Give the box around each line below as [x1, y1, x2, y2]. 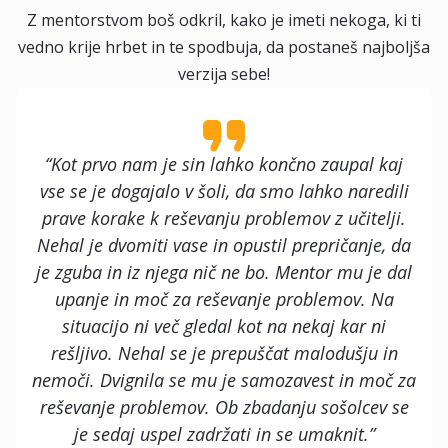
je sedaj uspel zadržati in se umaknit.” [73, 422, 375, 446]
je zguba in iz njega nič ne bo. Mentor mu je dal [36, 260, 412, 284]
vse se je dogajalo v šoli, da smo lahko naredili [39, 179, 409, 203]
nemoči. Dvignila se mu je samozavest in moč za [32, 368, 416, 392]
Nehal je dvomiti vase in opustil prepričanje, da [37, 233, 411, 257]
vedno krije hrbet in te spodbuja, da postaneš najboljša [18, 36, 430, 58]
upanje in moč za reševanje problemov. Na [54, 287, 394, 311]
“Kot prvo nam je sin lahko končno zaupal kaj [45, 152, 403, 176]
